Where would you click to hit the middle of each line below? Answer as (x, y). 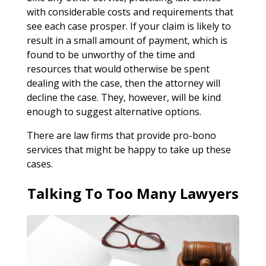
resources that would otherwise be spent (118, 69)
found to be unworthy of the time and (110, 54)
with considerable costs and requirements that (130, 12)
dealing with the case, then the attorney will (123, 83)
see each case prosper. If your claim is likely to (129, 26)
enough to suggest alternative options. (114, 111)
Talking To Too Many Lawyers (133, 193)
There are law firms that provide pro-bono (121, 135)
